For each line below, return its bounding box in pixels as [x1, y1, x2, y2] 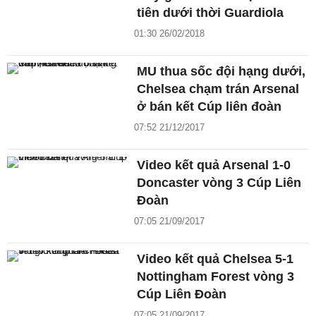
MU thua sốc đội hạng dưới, [137, 63, 306, 78]
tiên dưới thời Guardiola [137, 5, 284, 20]
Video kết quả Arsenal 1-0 [137, 157, 291, 172]
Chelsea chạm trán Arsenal [137, 81, 300, 96]
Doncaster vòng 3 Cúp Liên [137, 175, 302, 190]
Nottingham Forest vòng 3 [137, 269, 295, 284]
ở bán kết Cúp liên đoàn [137, 99, 282, 114]
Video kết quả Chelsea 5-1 [137, 251, 294, 266]
